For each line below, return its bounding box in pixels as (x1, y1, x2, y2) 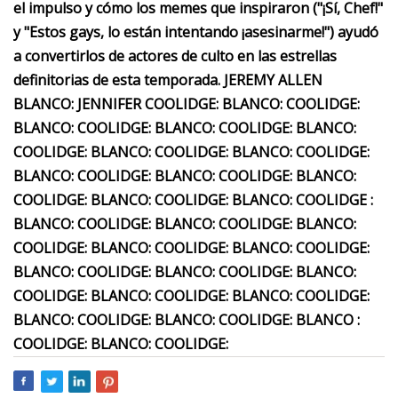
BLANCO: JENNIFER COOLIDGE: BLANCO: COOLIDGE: (13, 94, 360, 114)
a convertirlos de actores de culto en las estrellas (13, 46, 337, 66)
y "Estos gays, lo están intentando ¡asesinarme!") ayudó (13, 22, 378, 42)
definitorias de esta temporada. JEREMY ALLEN (13, 70, 322, 90)
